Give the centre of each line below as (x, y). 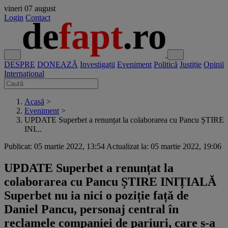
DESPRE (20, 64)
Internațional (24, 74)
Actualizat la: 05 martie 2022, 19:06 (164, 146)
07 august (40, 8)
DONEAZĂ (58, 64)
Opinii (214, 64)
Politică (166, 64)
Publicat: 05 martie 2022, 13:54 (54, 146)
